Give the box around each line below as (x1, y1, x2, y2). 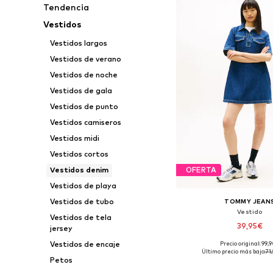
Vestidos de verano (49, 54, 121, 63)
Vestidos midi (49, 133, 99, 143)
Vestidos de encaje (49, 239, 120, 249)
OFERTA (185, 165, 216, 175)
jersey (49, 224, 73, 233)
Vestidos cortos (49, 149, 108, 158)
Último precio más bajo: (202, 247, 266, 255)
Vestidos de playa (49, 181, 116, 190)
